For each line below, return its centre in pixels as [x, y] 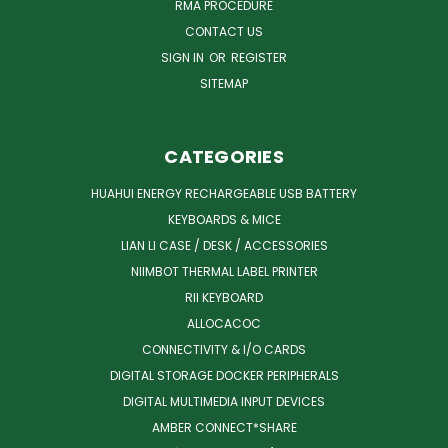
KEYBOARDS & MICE [224, 220]
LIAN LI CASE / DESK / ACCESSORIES [224, 246]
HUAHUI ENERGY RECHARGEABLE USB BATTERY [224, 194]
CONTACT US [224, 32]
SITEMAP [224, 84]
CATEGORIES [224, 157]
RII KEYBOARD [224, 298]
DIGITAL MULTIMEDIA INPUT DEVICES [224, 402]
